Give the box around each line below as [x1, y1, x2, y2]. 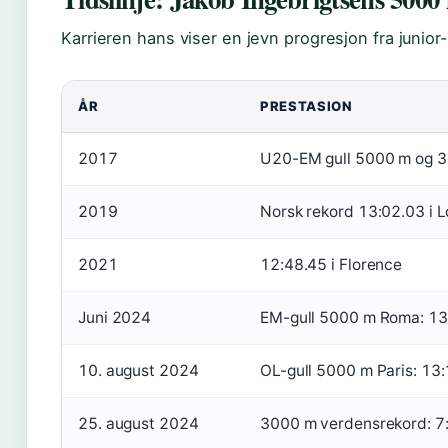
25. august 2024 [78, 414, 199, 434]
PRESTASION [260, 98, 353, 115]
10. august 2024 [78, 361, 199, 381]
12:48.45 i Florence [260, 255, 403, 275]
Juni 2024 [78, 308, 152, 328]
